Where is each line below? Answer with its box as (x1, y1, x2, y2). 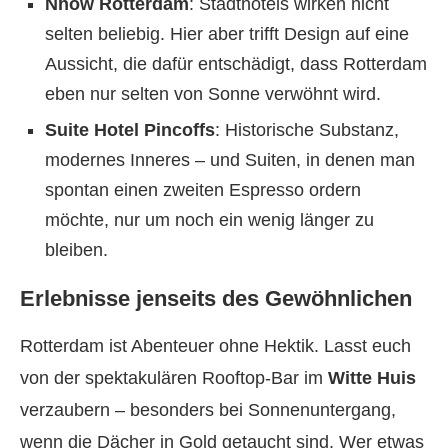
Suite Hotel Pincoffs (45, 120, 215, 140)
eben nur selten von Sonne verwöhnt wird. (45, 84, 381, 104)
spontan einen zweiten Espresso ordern (45, 180, 361, 200)
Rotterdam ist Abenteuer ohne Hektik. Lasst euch (20, 336, 411, 356)
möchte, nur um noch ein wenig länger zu (45, 210, 374, 230)
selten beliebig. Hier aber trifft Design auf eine (45, 24, 409, 44)
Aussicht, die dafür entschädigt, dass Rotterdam (45, 54, 427, 74)
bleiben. (45, 240, 108, 260)
